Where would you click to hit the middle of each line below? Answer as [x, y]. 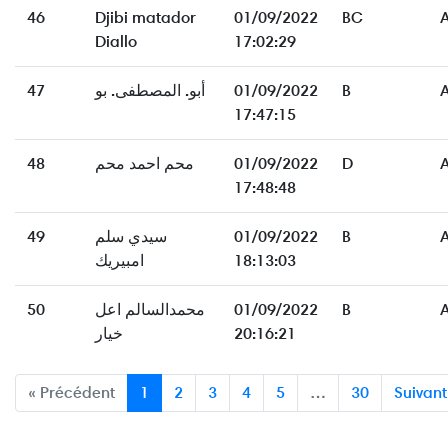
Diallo [116, 42]
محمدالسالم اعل [150, 310]
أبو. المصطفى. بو [150, 91]
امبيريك [119, 261]
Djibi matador [145, 18]
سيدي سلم [131, 237]
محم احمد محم [144, 164]
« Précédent [71, 393]
